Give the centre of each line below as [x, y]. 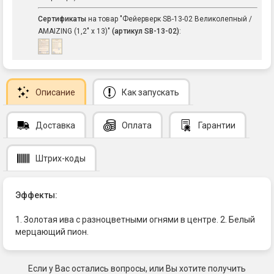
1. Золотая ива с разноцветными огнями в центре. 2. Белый [135, 220]
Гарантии [217, 126]
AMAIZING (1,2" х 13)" [75, 31]
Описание [55, 93]
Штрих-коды [61, 159]
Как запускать [150, 93]
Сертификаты [62, 19]
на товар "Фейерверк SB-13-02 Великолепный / [169, 19]
